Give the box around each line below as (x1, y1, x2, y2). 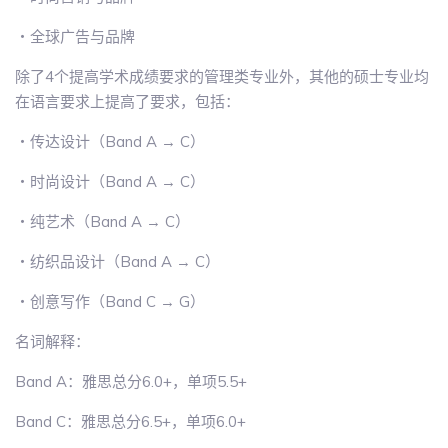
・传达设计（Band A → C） (15, 132, 205, 152)
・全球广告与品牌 (15, 27, 135, 47)
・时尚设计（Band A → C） (15, 172, 205, 192)
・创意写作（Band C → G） (15, 292, 205, 312)
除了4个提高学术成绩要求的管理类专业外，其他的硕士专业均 (15, 67, 429, 87)
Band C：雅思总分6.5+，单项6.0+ (15, 412, 246, 432)
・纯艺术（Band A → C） (15, 212, 190, 232)
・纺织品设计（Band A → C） (15, 252, 220, 272)
